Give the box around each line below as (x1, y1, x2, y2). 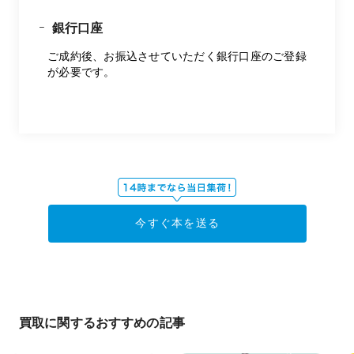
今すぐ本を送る (135, 216, 220, 229)
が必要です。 (47, 65, 115, 78)
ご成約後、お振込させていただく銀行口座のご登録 (47, 49, 307, 62)
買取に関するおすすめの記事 (19, 314, 185, 330)
